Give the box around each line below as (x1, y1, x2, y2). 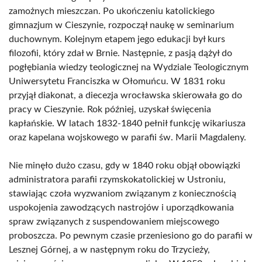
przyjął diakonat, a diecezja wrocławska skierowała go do (9, 91, 242, 100)
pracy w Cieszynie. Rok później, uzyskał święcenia (9, 105, 211, 114)
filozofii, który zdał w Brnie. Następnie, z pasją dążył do (9, 49, 232, 58)
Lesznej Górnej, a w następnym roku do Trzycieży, (9, 245, 210, 254)
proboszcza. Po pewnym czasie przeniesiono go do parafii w (9, 231, 253, 240)
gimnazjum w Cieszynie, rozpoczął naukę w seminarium (9, 20, 234, 30)
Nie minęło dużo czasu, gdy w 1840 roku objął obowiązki (9, 161, 240, 170)
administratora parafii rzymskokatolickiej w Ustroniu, (9, 175, 226, 184)
